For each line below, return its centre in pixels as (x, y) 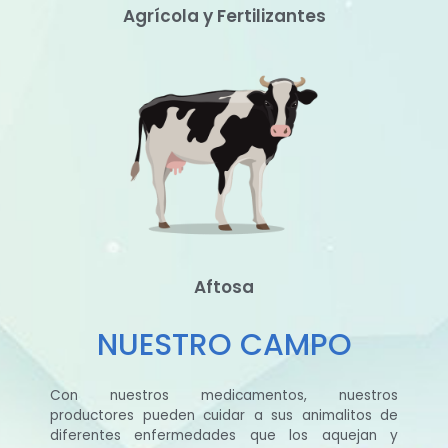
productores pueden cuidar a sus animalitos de (224, 416)
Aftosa (224, 287)
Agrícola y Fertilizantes (224, 16)
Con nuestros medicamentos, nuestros (224, 396)
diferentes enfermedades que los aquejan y (224, 436)
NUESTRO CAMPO (224, 345)
